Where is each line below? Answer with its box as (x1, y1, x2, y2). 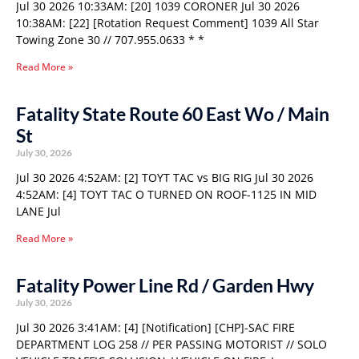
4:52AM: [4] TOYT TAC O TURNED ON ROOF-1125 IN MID (16, 187, 317, 202)
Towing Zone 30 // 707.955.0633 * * (16, 32, 204, 47)
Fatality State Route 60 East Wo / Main (16, 103, 329, 125)
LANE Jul (16, 204, 61, 219)
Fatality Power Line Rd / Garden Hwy (16, 274, 314, 296)
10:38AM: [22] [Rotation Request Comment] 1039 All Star (16, 15, 319, 30)
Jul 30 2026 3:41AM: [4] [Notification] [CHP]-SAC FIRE (16, 320, 295, 335)
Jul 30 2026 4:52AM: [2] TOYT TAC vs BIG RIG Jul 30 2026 (16, 170, 313, 185)
